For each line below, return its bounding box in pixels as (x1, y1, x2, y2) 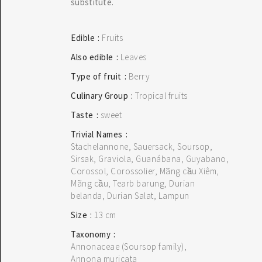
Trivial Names (71, 129, 123, 140)
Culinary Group (71, 90, 128, 101)
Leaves (120, 51, 147, 63)
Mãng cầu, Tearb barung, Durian (71, 178, 195, 189)
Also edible (71, 51, 113, 63)
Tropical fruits (135, 90, 188, 101)
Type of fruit (71, 71, 122, 82)
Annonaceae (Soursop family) (71, 241, 184, 252)
